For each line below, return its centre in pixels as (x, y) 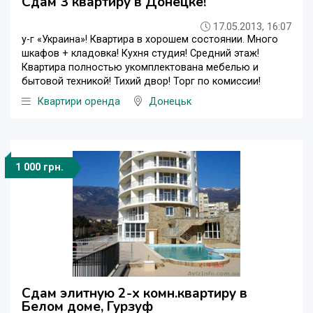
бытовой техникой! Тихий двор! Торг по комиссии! (141, 82)
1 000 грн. (39, 168)
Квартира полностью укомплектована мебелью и (140, 68)
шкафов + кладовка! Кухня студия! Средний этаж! (140, 54)
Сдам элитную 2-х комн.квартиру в (134, 294)
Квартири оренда (79, 102)
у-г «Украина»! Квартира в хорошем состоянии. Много (150, 40)
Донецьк (170, 102)
